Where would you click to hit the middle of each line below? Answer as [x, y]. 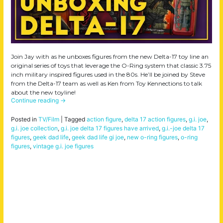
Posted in [25, 119]
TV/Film [49, 119]
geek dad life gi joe [98, 137]
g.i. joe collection [34, 128]
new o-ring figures [152, 137]
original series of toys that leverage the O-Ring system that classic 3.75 [111, 65]
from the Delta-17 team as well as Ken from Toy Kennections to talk [107, 83]
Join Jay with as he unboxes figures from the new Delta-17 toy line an [110, 56]
